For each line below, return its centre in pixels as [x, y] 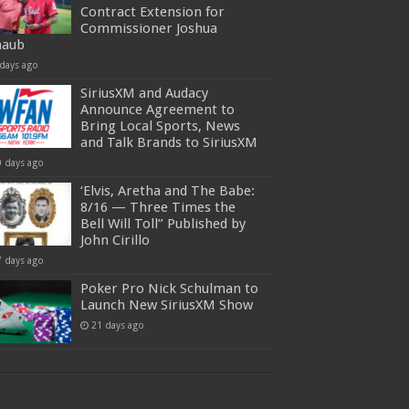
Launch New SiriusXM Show [167, 305]
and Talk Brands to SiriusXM [169, 143]
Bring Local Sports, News [160, 126]
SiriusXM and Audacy [144, 94]
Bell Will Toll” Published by [163, 224]
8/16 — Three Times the [158, 208]
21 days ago [118, 325]
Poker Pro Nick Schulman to [169, 289]
